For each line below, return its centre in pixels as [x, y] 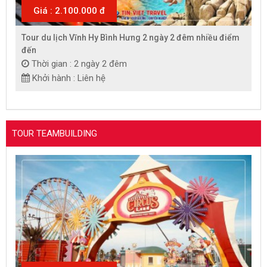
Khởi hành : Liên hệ [69, 78]
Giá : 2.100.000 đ [69, 11]
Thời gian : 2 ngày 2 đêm [79, 64]
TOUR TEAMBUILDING [55, 134]
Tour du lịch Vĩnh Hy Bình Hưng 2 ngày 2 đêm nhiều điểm [131, 38]
